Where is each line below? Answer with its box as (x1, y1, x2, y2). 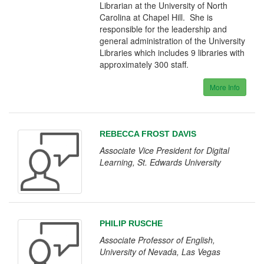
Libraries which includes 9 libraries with (100, 47, 245, 58)
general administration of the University (100, 35, 246, 47)
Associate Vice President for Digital (100, 144, 230, 156)
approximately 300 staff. (100, 58, 189, 70)
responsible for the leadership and (100, 23, 227, 35)
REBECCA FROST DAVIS (100, 129, 197, 138)
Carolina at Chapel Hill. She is (100, 11, 213, 23)
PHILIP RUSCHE (100, 219, 163, 229)
